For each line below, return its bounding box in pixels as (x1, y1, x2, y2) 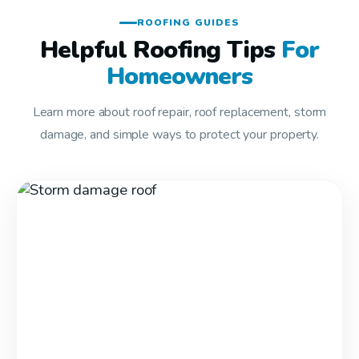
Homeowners (106, 60, 253, 93)
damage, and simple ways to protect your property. (39, 126, 320, 143)
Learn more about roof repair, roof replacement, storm (32, 103, 327, 121)
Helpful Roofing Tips (40, 34, 282, 67)
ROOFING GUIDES (136, 16, 240, 29)
